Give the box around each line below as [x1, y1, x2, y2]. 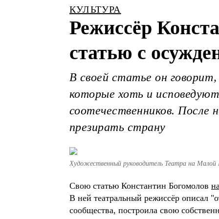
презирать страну [69, 121, 166, 133]
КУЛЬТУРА [69, 4, 121, 15]
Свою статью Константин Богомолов [69, 181, 211, 191]
